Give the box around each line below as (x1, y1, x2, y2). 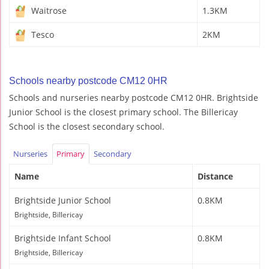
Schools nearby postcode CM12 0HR (9, 75, 168, 86)
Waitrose (29, 4, 67, 16)
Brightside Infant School (14, 232, 111, 244)
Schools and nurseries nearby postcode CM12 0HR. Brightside (9, 91, 258, 103)
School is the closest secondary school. (9, 120, 165, 132)
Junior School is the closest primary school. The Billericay (9, 106, 238, 118)
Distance (198, 170, 233, 182)
